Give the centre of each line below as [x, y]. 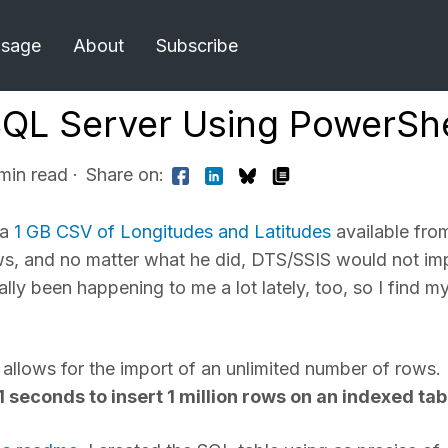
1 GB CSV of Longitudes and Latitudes [172, 231]
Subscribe [197, 45]
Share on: [124, 174]
